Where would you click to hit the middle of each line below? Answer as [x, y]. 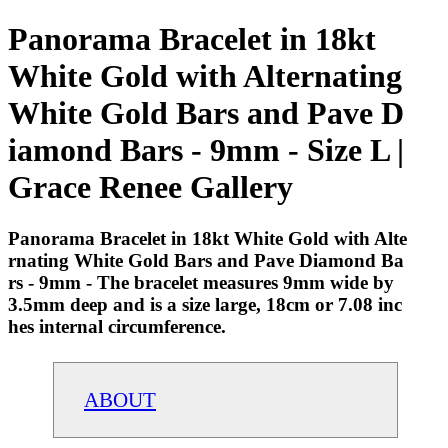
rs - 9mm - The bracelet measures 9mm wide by [201, 282]
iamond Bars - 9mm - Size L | [206, 150]
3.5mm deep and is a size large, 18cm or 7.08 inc [205, 304]
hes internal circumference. [117, 326]
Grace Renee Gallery [150, 187]
